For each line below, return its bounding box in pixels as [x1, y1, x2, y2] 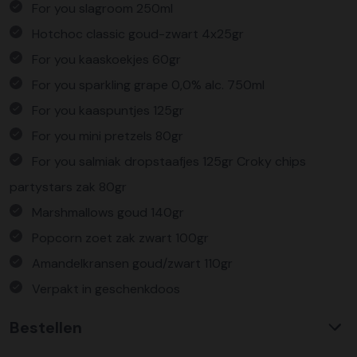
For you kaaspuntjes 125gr [32, 102, 184, 119]
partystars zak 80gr [10, 178, 127, 195]
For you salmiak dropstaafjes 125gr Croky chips [32, 153, 306, 170]
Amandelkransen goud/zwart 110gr [32, 255, 233, 272]
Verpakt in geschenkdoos [32, 280, 180, 297]
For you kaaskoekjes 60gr [32, 51, 181, 68]
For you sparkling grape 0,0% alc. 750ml [32, 76, 265, 93]
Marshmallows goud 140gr [32, 204, 184, 221]
